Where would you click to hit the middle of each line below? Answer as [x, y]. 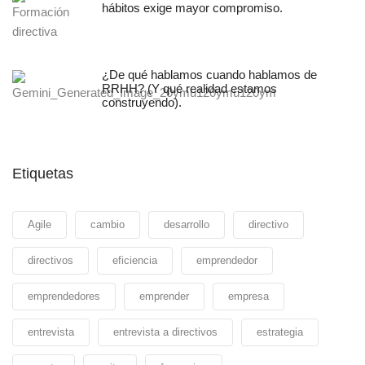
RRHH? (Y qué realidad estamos [189, 88]
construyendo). [142, 102]
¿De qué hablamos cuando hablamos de [209, 74]
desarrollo [187, 224]
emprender [164, 296]
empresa [248, 296]
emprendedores [64, 296]
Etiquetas [43, 173]
